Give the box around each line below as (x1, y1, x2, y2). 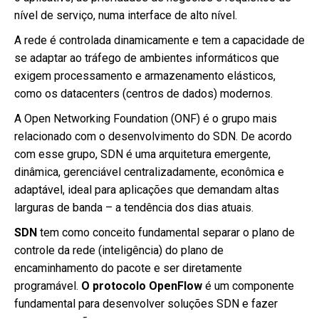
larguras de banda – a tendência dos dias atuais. (14, 201, 253, 214)
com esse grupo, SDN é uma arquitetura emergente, (14, 147, 271, 161)
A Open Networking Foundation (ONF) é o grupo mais (14, 112, 277, 125)
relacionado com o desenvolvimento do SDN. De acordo (14, 130, 292, 143)
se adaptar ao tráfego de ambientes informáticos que (14, 51, 279, 65)
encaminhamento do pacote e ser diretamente (14, 261, 242, 275)
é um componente (202, 279, 294, 293)
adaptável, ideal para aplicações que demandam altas (14, 183, 279, 197)
